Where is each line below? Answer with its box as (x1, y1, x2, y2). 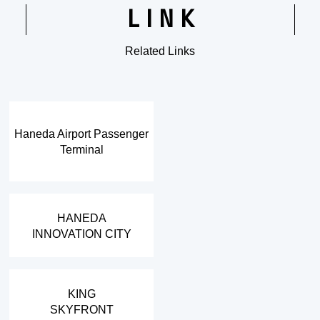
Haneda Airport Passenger (14, 126, 149, 140)
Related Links (125, 44, 195, 57)
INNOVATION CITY (31, 226, 131, 240)
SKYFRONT (49, 302, 114, 316)
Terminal (59, 142, 104, 156)
